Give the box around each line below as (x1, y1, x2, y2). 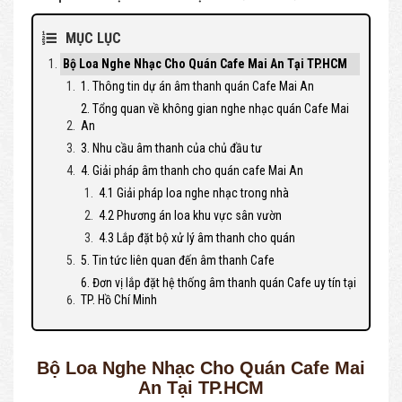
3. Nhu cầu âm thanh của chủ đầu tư (81, 141, 262, 155)
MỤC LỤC (66, 30, 121, 47)
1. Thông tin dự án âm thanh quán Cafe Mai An (81, 79, 314, 93)
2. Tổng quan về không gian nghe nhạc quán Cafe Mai (81, 101, 349, 116)
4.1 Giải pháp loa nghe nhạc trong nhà (99, 186, 289, 200)
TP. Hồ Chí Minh (81, 293, 157, 307)
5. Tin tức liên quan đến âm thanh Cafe (81, 253, 275, 267)
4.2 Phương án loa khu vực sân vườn (99, 208, 282, 223)
